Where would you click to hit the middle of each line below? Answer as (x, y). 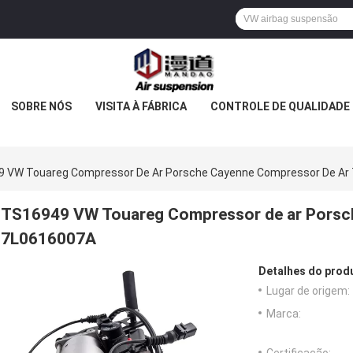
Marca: (284, 314)
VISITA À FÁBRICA (141, 106)
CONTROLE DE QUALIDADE (280, 106)
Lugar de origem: (308, 291)
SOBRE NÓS (41, 106)
